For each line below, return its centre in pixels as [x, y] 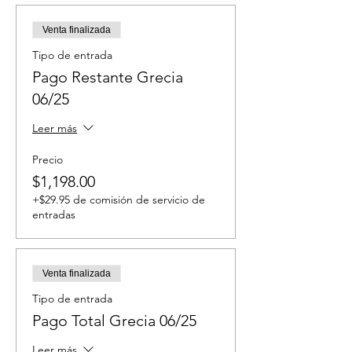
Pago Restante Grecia [108, 77]
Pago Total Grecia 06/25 [114, 321]
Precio [48, 159]
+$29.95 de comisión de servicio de [119, 200]
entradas [54, 214]
